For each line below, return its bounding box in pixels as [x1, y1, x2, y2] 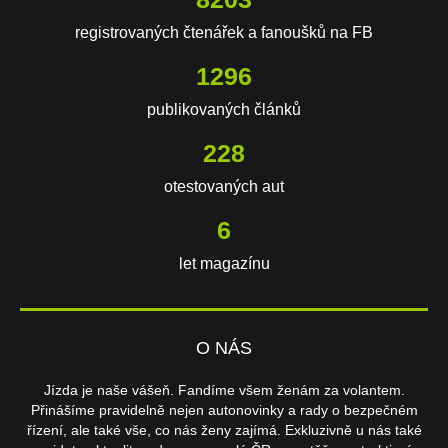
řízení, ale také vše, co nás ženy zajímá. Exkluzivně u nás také [26, 422, 422, 439]
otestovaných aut [164, 178, 284, 196]
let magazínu [178, 255, 270, 273]
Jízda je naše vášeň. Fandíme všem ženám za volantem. [43, 382, 405, 399]
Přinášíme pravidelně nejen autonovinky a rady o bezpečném [30, 402, 418, 419]
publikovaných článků [147, 101, 301, 119]
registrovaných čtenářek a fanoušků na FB [75, 24, 373, 42]
